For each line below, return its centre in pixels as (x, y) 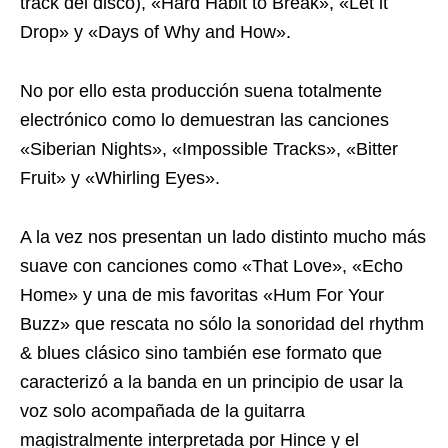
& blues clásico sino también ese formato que (201, 352)
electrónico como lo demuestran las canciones (204, 119)
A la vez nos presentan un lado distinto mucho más (223, 236)
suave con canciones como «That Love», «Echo (211, 265)
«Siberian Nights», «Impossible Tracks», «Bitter (209, 148)
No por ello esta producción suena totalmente (201, 90)
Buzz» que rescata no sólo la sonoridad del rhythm (222, 323)
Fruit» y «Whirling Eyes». (120, 177)
